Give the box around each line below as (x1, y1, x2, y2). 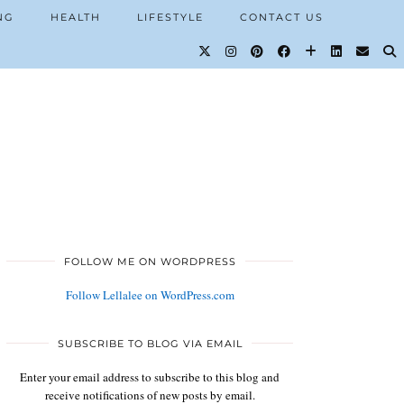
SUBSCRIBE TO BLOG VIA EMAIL (57, 337, 243, 351)
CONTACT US (240, 11, 324, 23)
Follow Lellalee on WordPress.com (65, 287, 234, 304)
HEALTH (50, 11, 101, 23)
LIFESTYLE (137, 11, 204, 23)
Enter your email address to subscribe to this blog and (20, 369, 280, 386)
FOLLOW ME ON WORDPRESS (63, 255, 236, 269)
